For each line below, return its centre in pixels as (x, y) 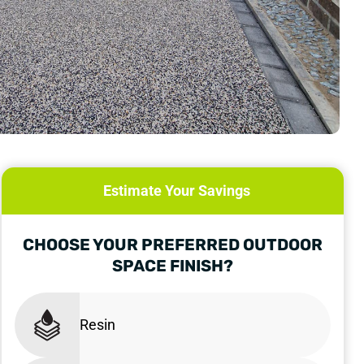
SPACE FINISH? (172, 265)
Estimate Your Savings (176, 190)
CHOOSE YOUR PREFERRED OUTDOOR (172, 244)
